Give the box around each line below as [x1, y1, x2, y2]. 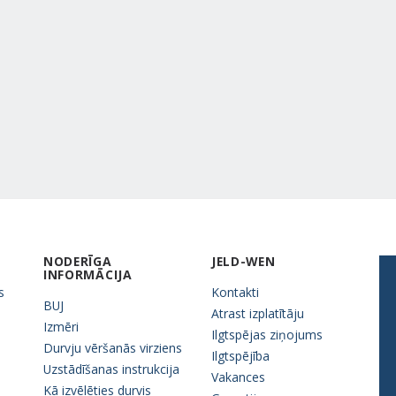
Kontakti [211, 283, 259, 301]
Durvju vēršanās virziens [43, 339, 182, 356]
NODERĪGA [43, 252, 112, 270]
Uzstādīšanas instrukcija [43, 360, 179, 377]
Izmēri [43, 317, 79, 335]
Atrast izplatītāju [211, 304, 304, 322]
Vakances [211, 368, 265, 385]
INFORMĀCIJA [43, 265, 133, 283]
